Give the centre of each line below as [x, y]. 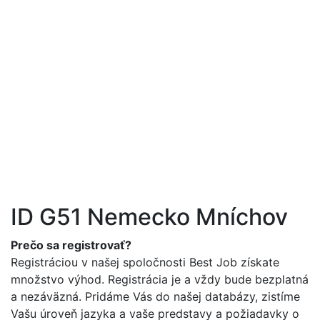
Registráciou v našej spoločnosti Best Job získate [145, 262]
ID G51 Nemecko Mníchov [149, 216]
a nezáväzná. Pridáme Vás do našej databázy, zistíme [155, 296]
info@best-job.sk [157, 100]
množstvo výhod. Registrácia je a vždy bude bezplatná [160, 279]
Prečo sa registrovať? [71, 245]
